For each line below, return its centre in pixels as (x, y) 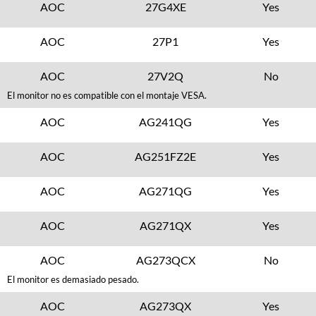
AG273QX (166, 306)
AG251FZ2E (166, 156)
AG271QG (166, 191)
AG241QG (166, 122)
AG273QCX (165, 260)
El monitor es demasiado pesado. (73, 279)
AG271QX (166, 225)
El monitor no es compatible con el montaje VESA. (107, 95)
